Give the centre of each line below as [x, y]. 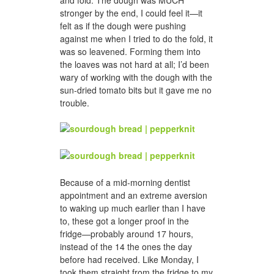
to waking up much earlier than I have [133, 208]
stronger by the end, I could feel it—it [131, 13]
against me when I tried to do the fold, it [136, 39]
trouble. [75, 103]
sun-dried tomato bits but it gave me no [136, 90]
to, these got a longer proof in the [124, 220]
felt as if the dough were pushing [123, 26]
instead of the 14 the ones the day [126, 246]
